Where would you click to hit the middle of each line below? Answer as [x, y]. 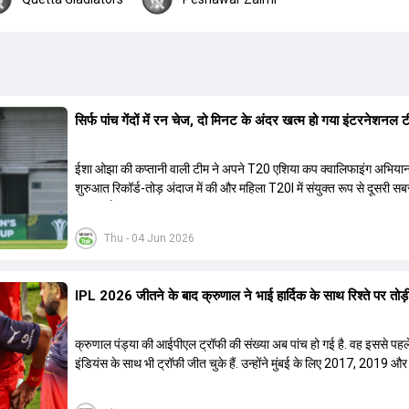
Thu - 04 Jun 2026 [150, 239]
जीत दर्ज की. [103, 207]
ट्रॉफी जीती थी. [110, 383]
